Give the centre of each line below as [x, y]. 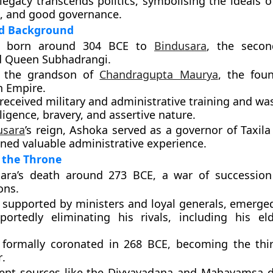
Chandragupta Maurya [159, 74]
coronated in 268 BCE [109, 244]
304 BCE [105, 46]
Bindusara [181, 46]
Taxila [256, 130]
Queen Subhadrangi [56, 59]
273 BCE [131, 175]
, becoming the [212, 244]
